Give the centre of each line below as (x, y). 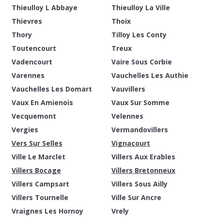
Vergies (25, 130)
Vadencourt (32, 62)
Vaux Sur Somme (140, 102)
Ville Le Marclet (39, 157)
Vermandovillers (140, 130)
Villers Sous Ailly (139, 184)
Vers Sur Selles (37, 143)
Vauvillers (128, 89)
